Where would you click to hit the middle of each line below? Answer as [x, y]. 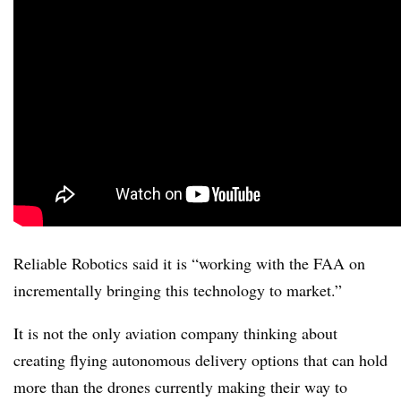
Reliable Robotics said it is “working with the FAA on [189, 263]
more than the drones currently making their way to [180, 386]
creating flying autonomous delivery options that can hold [200, 359]
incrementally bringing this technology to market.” [178, 290]
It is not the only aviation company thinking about [175, 333]
